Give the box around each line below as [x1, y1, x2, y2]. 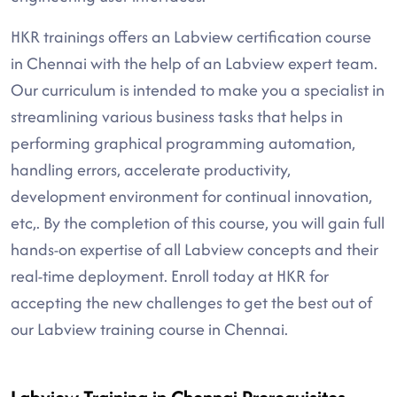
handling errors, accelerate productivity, [11, 158, 291, 182]
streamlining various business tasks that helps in [11, 105, 343, 128]
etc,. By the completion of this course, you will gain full [11, 211, 385, 235]
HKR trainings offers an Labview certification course [11, 25, 371, 49]
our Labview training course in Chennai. [11, 317, 288, 341]
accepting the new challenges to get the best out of [11, 291, 372, 315]
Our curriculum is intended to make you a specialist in [11, 78, 385, 102]
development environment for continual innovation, [11, 184, 372, 208]
